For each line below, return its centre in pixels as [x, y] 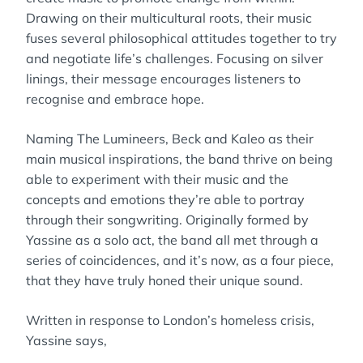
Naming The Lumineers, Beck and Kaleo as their [170, 139]
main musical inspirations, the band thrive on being [179, 159]
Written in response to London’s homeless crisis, [170, 320]
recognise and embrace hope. [115, 99]
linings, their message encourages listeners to [163, 79]
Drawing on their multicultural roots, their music [169, 18]
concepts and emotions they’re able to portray [165, 199]
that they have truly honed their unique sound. [164, 280]
